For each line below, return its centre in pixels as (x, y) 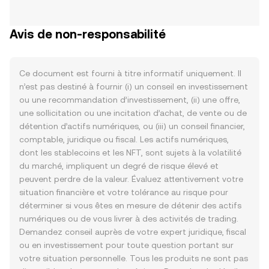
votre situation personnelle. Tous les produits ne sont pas (134, 258)
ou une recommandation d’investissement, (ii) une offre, (130, 100)
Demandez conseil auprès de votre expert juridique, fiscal (133, 232)
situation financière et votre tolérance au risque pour (124, 192)
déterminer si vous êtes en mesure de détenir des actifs (130, 205)
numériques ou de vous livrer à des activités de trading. (129, 219)
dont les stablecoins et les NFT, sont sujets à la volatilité (130, 153)
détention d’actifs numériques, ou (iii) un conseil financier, (132, 126)
